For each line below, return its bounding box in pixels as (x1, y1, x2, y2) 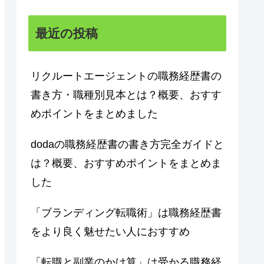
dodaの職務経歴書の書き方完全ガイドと (31, 138, 224, 150)
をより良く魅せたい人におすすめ (31, 225, 190, 237)
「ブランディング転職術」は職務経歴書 (31, 206, 222, 219)
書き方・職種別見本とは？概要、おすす (31, 88, 222, 101)
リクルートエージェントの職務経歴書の (31, 70, 222, 82)
